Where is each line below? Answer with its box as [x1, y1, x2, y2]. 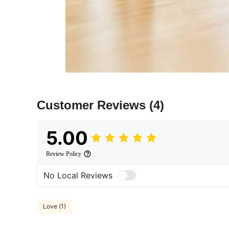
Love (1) [43, 202, 66, 211]
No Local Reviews [43, 170, 112, 181]
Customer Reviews [37, 98, 149, 112]
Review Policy [46, 150, 81, 157]
